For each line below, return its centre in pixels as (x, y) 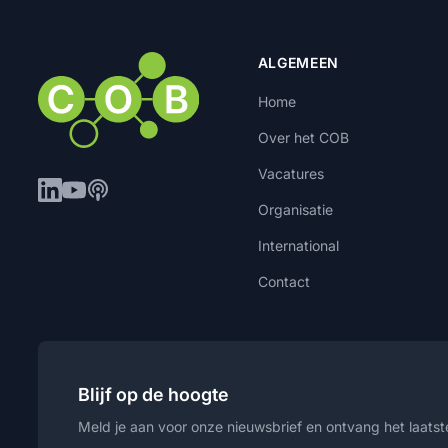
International (298, 245)
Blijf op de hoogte (154, 394)
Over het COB (303, 137)
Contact (283, 281)
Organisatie (295, 209)
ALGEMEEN (298, 62)
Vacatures (290, 173)
